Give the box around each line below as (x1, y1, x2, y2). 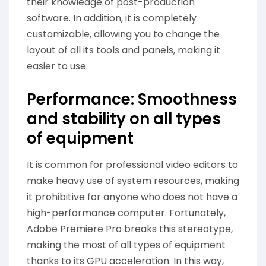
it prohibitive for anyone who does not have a (27, 190, 237, 204)
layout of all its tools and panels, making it (27, 43, 220, 58)
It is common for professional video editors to (27, 158, 238, 172)
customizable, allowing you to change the (27, 27, 220, 42)
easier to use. (27, 59, 88, 74)
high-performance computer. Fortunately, (27, 206, 226, 220)
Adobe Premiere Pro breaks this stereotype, (27, 222, 233, 236)
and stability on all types (27, 108, 221, 130)
